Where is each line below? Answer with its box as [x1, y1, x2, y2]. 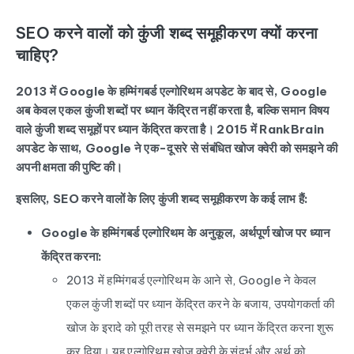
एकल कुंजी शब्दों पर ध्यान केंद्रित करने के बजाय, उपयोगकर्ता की [66, 296, 335, 311]
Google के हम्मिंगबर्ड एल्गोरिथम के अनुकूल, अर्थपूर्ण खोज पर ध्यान [41, 225, 331, 240]
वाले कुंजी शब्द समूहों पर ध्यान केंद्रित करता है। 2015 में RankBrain [16, 122, 325, 137]
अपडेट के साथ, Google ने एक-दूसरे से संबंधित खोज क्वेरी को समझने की [16, 141, 338, 156]
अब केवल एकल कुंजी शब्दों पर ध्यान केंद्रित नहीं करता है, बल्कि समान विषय [16, 103, 330, 118]
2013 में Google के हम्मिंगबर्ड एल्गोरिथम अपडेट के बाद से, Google [16, 84, 328, 99]
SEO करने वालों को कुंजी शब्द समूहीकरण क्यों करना [16, 23, 318, 43]
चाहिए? [16, 45, 59, 65]
